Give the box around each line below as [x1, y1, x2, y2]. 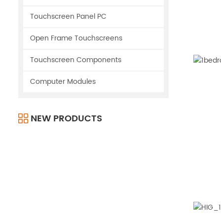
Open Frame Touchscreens [30, 33, 122, 44]
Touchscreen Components [30, 54, 121, 66]
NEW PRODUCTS [31, 111, 102, 126]
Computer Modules [30, 76, 96, 87]
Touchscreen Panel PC [30, 11, 107, 22]
